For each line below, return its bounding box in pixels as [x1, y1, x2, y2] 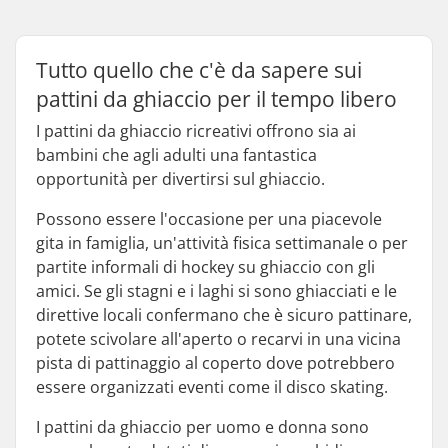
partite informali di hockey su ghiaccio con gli [36, 256, 375, 278]
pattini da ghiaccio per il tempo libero [36, 85, 397, 113]
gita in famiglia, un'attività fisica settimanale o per [36, 232, 408, 254]
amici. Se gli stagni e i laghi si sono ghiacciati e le [36, 280, 397, 302]
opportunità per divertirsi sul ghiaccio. [36, 168, 325, 190]
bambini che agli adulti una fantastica [36, 144, 317, 166]
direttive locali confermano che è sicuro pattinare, [36, 304, 412, 326]
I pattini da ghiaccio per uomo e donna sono [36, 416, 369, 438]
